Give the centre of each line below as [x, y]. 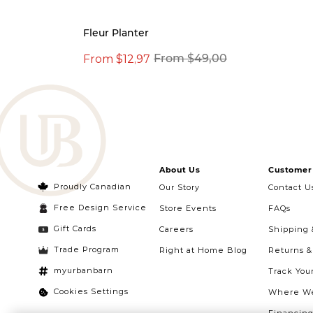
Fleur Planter [116, 32]
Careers [176, 229]
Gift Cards [75, 229]
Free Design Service [100, 208]
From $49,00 [190, 58]
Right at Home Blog [203, 250]
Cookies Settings [91, 292]
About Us [180, 169]
